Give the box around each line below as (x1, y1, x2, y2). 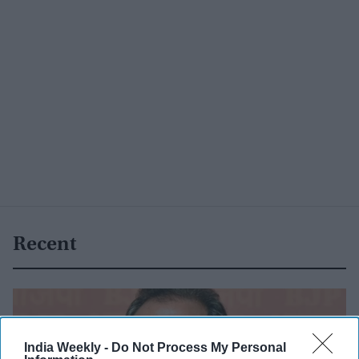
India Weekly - (24, 340, 111, 354)
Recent (13, 234, 77, 256)
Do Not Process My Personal (111, 340, 286, 354)
